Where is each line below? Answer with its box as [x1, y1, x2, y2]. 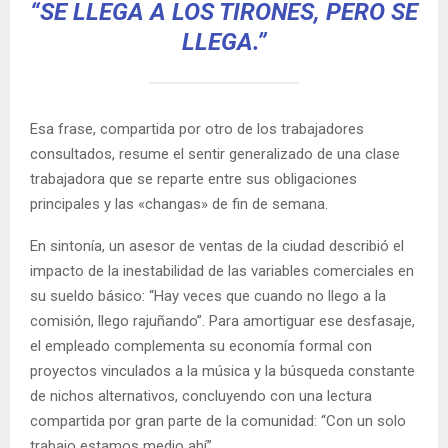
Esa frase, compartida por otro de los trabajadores [30, 120, 364, 139]
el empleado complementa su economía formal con [30, 337, 372, 356]
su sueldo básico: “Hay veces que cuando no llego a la [30, 287, 386, 306]
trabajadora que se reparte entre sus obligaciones [30, 170, 357, 189]
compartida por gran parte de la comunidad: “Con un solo [30, 412, 406, 431]
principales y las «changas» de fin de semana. [30, 195, 328, 214]
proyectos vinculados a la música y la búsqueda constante [30, 362, 415, 381]
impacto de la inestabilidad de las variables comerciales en [30, 262, 414, 281]
